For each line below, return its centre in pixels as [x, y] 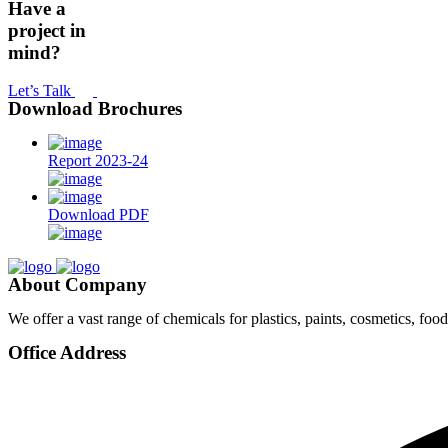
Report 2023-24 [98, 161]
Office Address [67, 353]
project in [47, 30]
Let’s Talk [41, 91]
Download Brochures [95, 109]
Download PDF [98, 215]
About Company [77, 285]
